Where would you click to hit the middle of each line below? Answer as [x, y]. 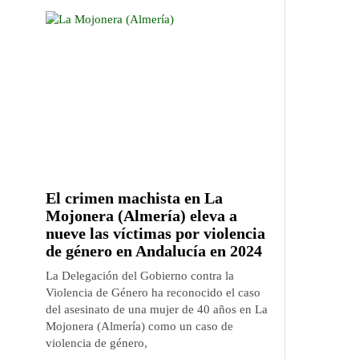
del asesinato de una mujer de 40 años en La [157, 309]
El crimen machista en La [134, 198]
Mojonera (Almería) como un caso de [139, 326]
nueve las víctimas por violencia [155, 233]
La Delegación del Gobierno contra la [140, 276]
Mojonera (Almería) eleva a [141, 216]
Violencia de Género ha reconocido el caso [153, 292]
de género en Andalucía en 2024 [154, 251]
